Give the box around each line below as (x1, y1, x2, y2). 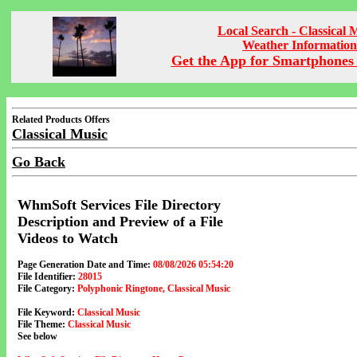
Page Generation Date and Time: (18, 259, 151, 270)
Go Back (12, 154, 65, 170)
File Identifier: (18, 271, 76, 282)
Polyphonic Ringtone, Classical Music (77, 283, 230, 294)
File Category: (18, 283, 75, 294)
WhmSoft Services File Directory (18, 197, 221, 213)
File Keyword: (18, 307, 75, 318)
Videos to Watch (18, 230, 118, 246)
